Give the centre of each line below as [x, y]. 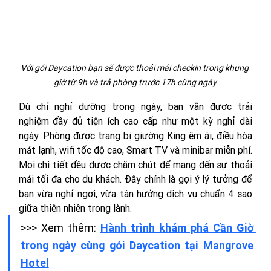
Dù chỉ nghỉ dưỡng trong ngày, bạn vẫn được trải [135, 107]
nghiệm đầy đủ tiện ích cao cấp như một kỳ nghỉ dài [135, 121]
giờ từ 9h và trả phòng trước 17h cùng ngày [135, 83]
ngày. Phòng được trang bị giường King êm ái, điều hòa [135, 136]
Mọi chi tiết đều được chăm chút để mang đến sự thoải [135, 165]
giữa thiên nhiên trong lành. [75, 208]
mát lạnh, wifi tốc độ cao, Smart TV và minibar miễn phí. [135, 150]
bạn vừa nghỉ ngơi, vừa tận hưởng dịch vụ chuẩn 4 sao [135, 194]
